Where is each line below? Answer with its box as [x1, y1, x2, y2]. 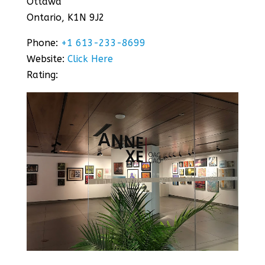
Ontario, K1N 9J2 [26, 11, 105, 23]
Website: [26, 53, 67, 64]
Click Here [67, 53, 113, 64]
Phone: [26, 37, 61, 49]
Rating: [26, 69, 61, 80]
